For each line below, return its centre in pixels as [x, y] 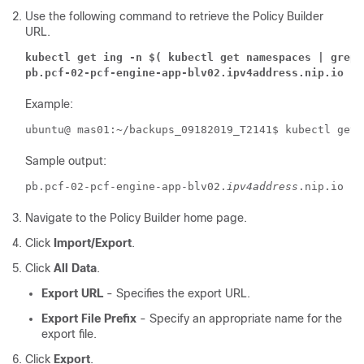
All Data [75, 269]
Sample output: [66, 161]
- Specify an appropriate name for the [239, 319]
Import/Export [93, 243]
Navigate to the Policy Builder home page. [136, 218]
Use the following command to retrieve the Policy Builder [174, 17]
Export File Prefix [89, 319]
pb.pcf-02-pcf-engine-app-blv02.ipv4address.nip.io [184, 73]
